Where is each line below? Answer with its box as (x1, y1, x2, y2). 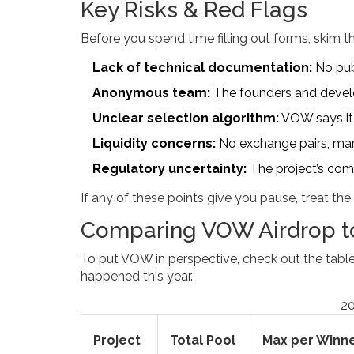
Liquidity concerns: (92, 136, 216, 152)
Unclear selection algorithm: (92, 111, 279, 126)
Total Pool (170, 333, 235, 348)
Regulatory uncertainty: (92, 161, 247, 177)
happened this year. (81, 269, 193, 284)
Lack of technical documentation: (92, 60, 312, 76)
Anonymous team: (92, 85, 210, 101)
